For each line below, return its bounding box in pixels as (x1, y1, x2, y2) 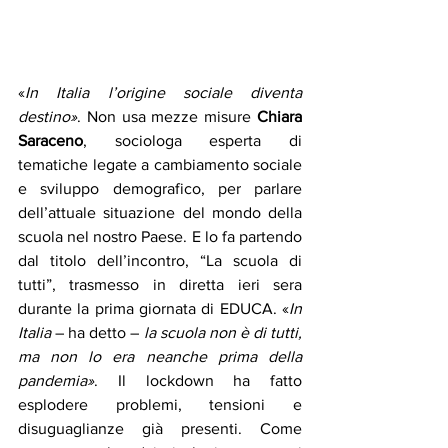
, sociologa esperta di (83, 132, 302, 150)
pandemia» (18, 372, 94, 390)
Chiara (257, 108, 302, 126)
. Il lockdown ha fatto (94, 372, 302, 390)
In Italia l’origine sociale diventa (25, 84, 302, 102)
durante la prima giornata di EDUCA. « (18, 300, 289, 318)
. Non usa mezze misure (77, 108, 257, 126)
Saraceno (18, 132, 83, 150)
